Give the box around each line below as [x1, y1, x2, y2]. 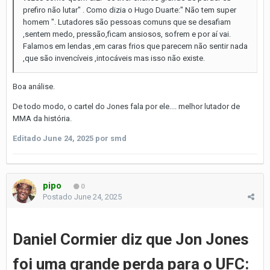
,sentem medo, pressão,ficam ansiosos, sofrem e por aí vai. [23, 29, 231, 39]
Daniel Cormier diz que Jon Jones [13, 230, 249, 249]
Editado [13, 133, 43, 143]
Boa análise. [13, 81, 57, 91]
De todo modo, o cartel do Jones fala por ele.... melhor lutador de [13, 101, 240, 111]
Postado [43, 192, 74, 201]
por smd [93, 133, 127, 143]
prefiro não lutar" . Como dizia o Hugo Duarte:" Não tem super [23, 5, 236, 14]
